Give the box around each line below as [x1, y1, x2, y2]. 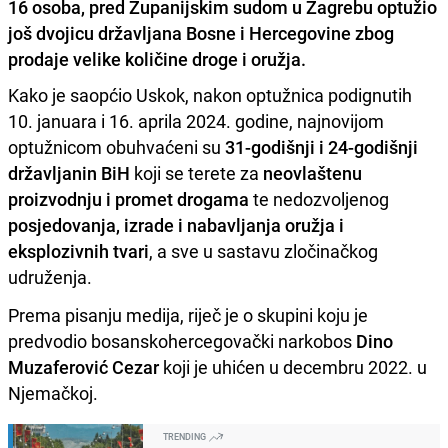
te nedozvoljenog [249, 186, 389, 211]
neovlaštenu [263, 160, 362, 185]
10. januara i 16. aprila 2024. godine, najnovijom [8, 108, 384, 133]
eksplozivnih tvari [8, 238, 149, 263]
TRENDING [163, 429, 208, 443]
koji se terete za [130, 160, 263, 185]
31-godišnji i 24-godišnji [225, 134, 418, 159]
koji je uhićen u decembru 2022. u [159, 354, 427, 379]
